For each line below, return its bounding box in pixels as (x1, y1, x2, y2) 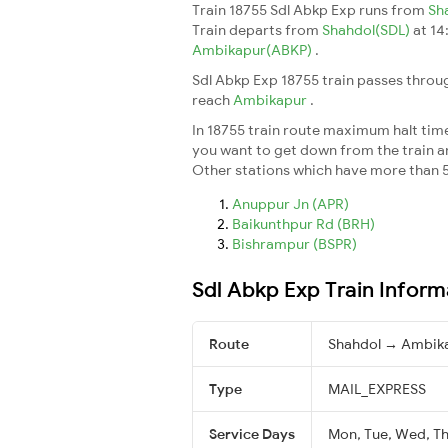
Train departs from (192, 20, 322, 39)
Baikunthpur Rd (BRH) (232, 214, 375, 233)
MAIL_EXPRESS (328, 379, 426, 398)
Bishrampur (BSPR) (232, 234, 357, 253)
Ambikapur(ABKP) (192, 40, 315, 59)
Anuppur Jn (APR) (232, 194, 349, 213)
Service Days (209, 424, 295, 443)
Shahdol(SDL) (322, 20, 413, 39)
